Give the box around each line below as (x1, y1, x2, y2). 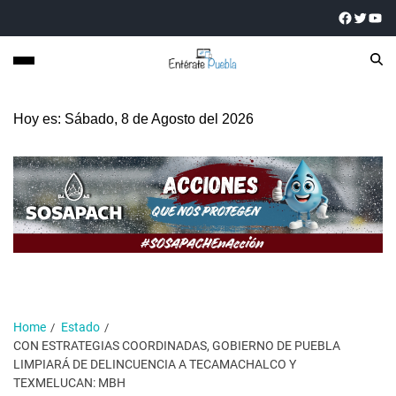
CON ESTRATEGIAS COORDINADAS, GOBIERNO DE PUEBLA (13, 338, 340, 353)
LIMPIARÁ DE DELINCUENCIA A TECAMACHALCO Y (13, 356, 296, 371)
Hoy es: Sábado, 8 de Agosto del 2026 (13, 110, 254, 126)
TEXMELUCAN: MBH (13, 375, 126, 390)
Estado (61, 319, 100, 334)
